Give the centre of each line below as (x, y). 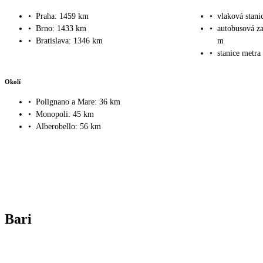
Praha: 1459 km (62, 16)
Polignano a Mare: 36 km (78, 102)
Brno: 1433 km (61, 28)
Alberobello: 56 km (68, 127)
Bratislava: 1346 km (69, 41)
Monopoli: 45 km (65, 114)
